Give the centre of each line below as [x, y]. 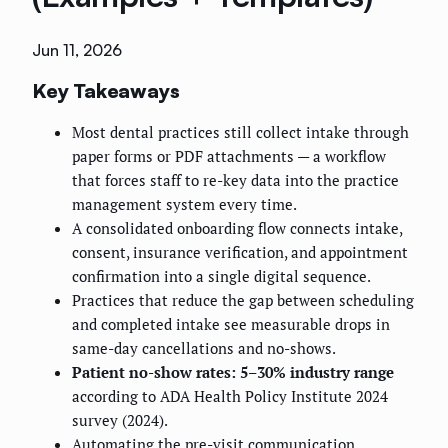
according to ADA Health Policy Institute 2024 [230, 396]
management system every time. [184, 204]
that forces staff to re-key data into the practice [235, 180]
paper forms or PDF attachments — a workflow [229, 156]
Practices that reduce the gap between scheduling [243, 300]
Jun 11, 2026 [77, 50]
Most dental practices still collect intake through [240, 132]
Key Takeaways [106, 90]
